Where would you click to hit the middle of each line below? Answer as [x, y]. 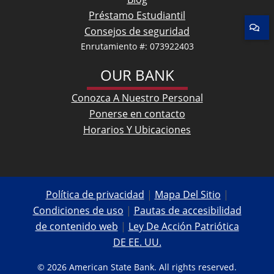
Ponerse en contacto [137, 113]
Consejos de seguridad [137, 31]
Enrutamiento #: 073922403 [137, 46]
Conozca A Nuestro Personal [137, 98]
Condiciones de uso [78, 210]
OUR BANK [137, 75]
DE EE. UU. [137, 242]
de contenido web [76, 226]
